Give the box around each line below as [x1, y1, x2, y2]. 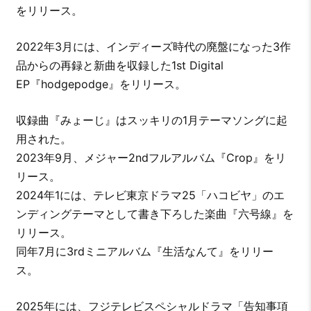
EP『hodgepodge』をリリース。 [15, 77, 186, 92]
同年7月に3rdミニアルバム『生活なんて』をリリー [15, 244, 274, 259]
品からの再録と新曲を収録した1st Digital [15, 58, 224, 73]
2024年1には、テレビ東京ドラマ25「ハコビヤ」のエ [15, 188, 285, 203]
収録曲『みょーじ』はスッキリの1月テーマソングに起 [15, 113, 287, 128]
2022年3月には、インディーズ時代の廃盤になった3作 [15, 40, 291, 54]
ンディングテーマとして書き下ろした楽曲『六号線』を [15, 207, 294, 221]
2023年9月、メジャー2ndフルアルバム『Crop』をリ [15, 151, 286, 165]
